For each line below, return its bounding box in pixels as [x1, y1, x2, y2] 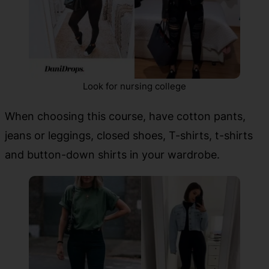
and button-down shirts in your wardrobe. [5, 147, 220, 161]
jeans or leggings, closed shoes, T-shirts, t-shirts [5, 128, 253, 142]
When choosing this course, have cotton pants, [5, 109, 246, 122]
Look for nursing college [83, 80, 186, 92]
